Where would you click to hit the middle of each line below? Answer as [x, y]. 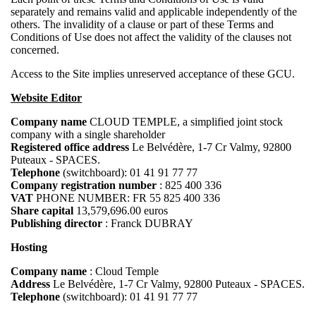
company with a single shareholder [88, 134]
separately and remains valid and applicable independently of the [154, 11]
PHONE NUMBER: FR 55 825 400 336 [127, 197]
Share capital [42, 210]
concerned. [35, 49]
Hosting [29, 247]
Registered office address [70, 147]
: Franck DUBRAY [148, 223]
